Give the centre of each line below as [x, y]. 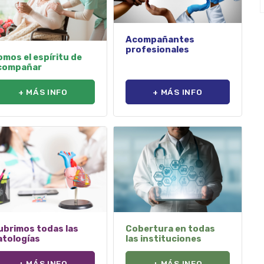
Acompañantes [160, 39]
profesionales [158, 49]
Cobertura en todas [171, 228]
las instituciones [164, 238]
